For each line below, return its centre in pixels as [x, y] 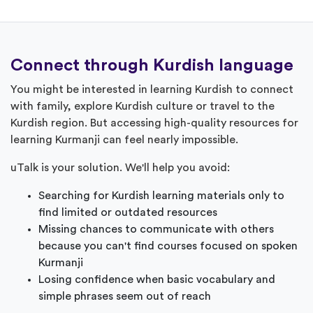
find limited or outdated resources [128, 212]
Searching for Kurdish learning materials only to [161, 195]
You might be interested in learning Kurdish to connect [152, 89]
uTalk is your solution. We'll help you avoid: [120, 167]
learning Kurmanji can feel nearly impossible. [124, 139]
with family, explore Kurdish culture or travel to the [143, 106]
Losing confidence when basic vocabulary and [157, 279]
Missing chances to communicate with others [156, 229]
